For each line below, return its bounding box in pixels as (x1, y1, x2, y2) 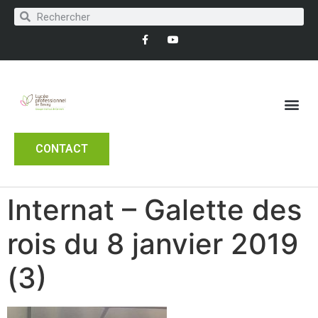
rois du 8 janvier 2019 (7, 226, 298, 261)
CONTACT (35, 141, 88, 155)
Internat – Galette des (7, 192, 302, 227)
